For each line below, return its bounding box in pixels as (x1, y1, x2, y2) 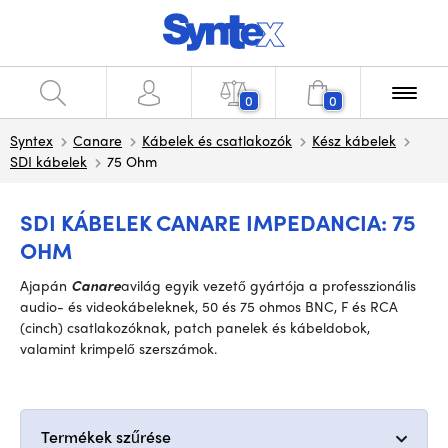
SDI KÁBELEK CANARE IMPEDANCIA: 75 (20, 206, 416, 238)
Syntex (10, 130, 53, 150)
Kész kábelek (312, 130, 396, 150)
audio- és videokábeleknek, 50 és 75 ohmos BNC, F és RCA (20, 296, 398, 316)
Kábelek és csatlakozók (142, 130, 292, 150)
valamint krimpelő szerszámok (20, 338, 214, 358)
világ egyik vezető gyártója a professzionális (130, 275, 416, 295)
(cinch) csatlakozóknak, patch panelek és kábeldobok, (20, 317, 370, 337)
